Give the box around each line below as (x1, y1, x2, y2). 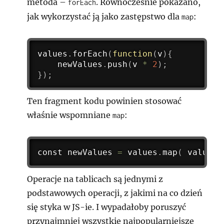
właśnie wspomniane (27, 110, 113, 120)
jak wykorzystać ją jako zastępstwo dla (27, 11, 182, 21)
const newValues (37, 147, 118, 157)
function (112, 48, 153, 58)
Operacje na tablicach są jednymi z (27, 173, 163, 184)
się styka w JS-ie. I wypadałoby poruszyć (27, 201, 186, 212)
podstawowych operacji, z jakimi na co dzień (27, 187, 203, 198)
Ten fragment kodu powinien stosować (27, 96, 182, 106)
